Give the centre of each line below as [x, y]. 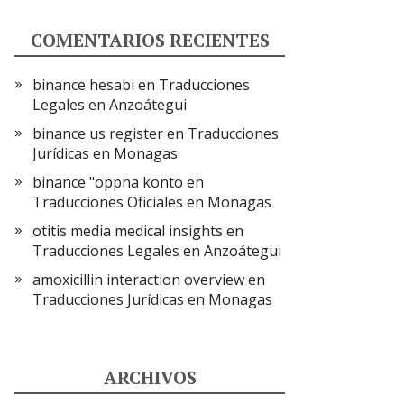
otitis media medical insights [128, 231]
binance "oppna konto [108, 182]
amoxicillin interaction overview [138, 280]
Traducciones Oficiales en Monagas [152, 202]
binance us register [98, 133]
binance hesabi [83, 85]
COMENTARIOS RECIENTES [150, 40]
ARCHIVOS [150, 377]
